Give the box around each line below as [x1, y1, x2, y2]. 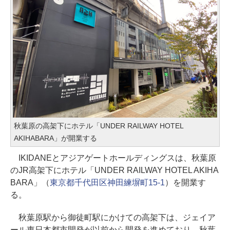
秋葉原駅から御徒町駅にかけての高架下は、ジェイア [10, 213, 216, 222]
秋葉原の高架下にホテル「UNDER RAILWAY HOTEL [14, 122, 183, 130]
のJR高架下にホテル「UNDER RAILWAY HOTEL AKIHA [10, 166, 219, 175]
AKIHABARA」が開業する [14, 134, 97, 143]
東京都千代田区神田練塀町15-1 [49, 178, 165, 187]
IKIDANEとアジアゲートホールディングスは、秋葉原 [10, 154, 216, 163]
